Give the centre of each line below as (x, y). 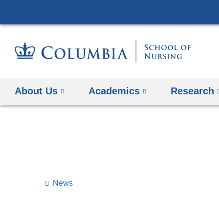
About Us (36, 91)
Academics (114, 91)
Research (193, 91)
